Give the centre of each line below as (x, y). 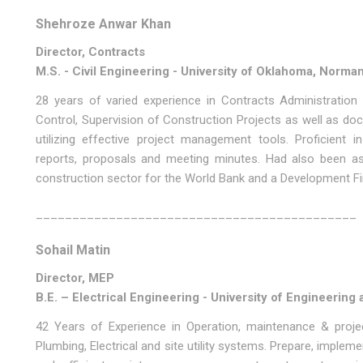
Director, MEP (75, 278)
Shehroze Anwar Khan (103, 24)
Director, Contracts (90, 52)
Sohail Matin (73, 250)
